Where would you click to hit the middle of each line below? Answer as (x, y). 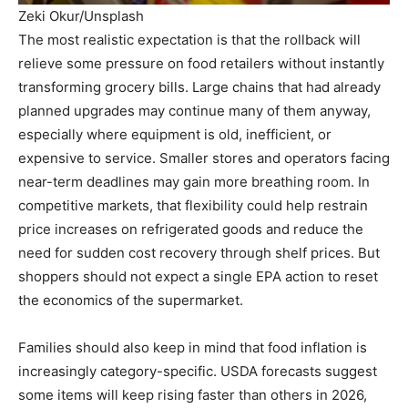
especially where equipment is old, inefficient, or (175, 135)
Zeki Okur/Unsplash (81, 16)
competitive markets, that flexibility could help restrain (193, 206)
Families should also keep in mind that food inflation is (193, 348)
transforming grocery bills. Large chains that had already (199, 87)
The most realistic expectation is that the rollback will (189, 40)
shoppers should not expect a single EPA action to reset (198, 277)
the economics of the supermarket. (131, 301)
